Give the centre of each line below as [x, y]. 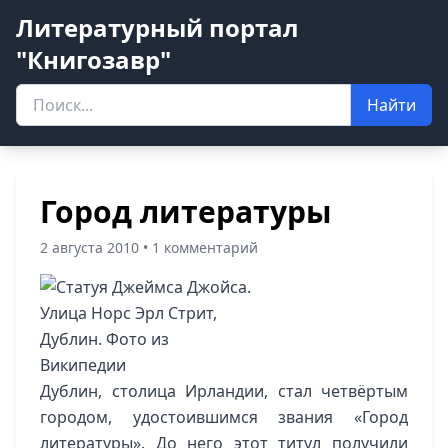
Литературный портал [157, 27]
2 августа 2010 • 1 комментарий [149, 247]
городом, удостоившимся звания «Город [224, 417]
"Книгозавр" [93, 59]
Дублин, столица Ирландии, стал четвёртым [224, 391]
